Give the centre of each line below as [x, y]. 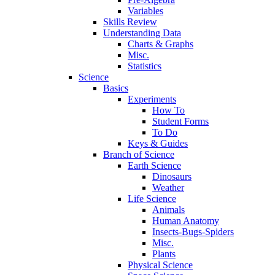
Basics [116, 88]
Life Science [152, 199]
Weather [168, 188]
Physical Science [160, 265]
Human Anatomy [186, 221]
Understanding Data [142, 33]
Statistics [145, 66]
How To [168, 110]
